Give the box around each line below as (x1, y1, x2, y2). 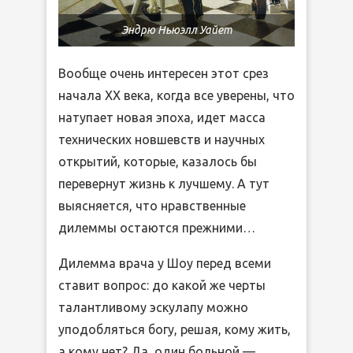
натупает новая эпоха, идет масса (58, 110, 266, 125)
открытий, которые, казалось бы (58, 154, 257, 169)
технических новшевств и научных (58, 132, 265, 147)
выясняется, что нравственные (58, 199, 246, 214)
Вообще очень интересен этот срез (58, 66, 269, 81)
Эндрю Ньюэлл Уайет (121, 24, 232, 37)
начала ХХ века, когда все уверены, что (58, 88, 295, 103)
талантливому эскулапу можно (58, 300, 248, 315)
